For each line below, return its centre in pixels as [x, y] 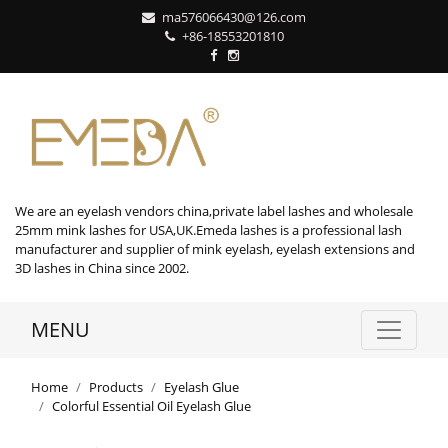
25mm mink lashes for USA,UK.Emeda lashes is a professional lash [208, 230]
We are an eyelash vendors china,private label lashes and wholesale [214, 211]
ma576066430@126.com [234, 17]
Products [116, 387]
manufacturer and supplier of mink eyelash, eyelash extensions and [215, 249]
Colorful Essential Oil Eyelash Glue [151, 406]
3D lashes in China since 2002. [102, 268]
